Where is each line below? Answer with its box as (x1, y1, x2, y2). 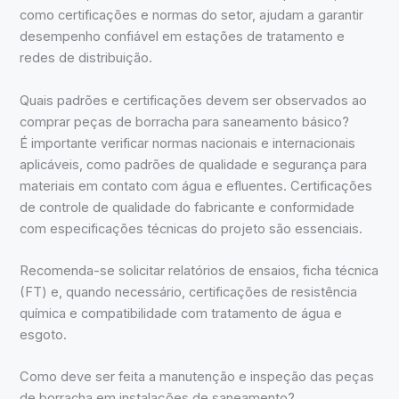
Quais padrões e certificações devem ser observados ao (20, 92, 368, 109)
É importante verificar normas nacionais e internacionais (20, 134, 356, 151)
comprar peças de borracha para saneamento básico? (20, 113, 350, 130)
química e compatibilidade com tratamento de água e (20, 305, 343, 322)
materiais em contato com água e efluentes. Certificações (20, 177, 373, 194)
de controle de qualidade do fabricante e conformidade (20, 199, 355, 216)
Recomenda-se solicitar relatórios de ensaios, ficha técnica (20, 262, 379, 279)
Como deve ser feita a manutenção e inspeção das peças (20, 369, 375, 386)
